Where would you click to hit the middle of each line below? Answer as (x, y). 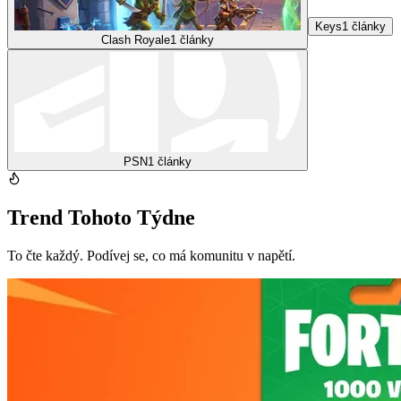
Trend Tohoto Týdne (101, 218)
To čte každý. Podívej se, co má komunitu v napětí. (151, 256)
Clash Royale (136, 39)
